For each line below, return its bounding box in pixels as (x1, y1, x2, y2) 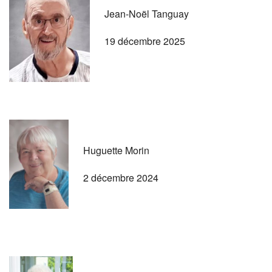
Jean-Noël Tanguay (104, 6, 189, 21)
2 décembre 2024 (83, 170, 158, 185)
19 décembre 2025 (104, 33, 185, 48)
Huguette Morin (83, 143, 149, 157)
